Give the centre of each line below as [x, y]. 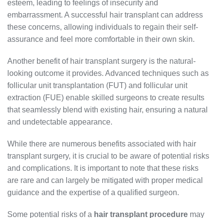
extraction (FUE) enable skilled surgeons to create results [106, 98]
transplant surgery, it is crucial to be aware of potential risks [108, 156]
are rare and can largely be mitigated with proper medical [105, 181]
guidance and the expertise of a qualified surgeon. [93, 193]
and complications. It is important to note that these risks [103, 168]
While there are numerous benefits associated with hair [102, 144]
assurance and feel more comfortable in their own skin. [101, 39]
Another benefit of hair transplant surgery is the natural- [101, 61]
